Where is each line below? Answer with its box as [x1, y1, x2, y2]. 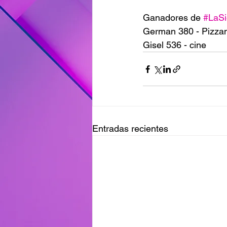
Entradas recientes [92, 123, 168, 134]
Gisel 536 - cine [143, 40, 209, 50]
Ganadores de [143, 12, 203, 23]
